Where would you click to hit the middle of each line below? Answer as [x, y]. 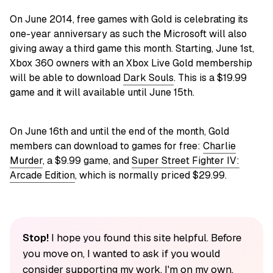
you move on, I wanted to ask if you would [121, 254]
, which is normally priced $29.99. [151, 175]
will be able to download [66, 78]
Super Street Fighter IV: [186, 161]
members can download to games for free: [106, 146]
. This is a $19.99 [210, 78]
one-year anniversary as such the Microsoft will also [128, 34]
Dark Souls [148, 78]
